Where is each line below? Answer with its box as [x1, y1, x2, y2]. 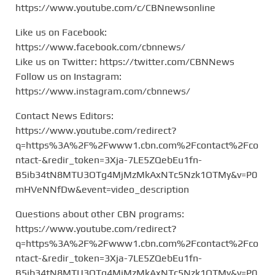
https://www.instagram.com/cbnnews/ [15, 85, 190, 97]
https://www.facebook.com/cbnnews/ [15, 41, 185, 53]
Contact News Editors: [15, 109, 114, 122]
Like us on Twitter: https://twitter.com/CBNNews [15, 55, 234, 68]
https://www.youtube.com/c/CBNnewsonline [15, 1, 215, 14]
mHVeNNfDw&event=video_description [15, 183, 189, 195]
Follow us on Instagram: [15, 70, 122, 82]
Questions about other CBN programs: [15, 207, 184, 220]
